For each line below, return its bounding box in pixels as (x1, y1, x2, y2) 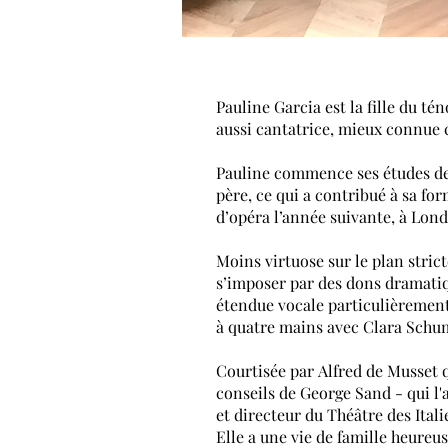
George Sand (300, 382, 391, 403)
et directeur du (216, 404, 327, 425)
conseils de (216, 382, 300, 403)
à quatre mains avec (216, 316, 363, 337)
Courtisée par (216, 360, 318, 381)
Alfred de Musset (318, 360, 438, 381)
